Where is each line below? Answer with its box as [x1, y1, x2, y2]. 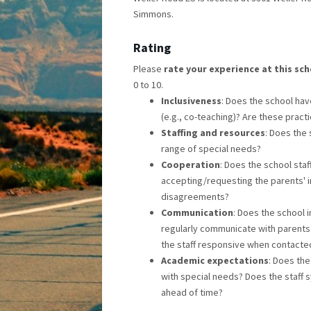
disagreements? [161, 190, 229, 203]
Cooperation [161, 158, 220, 171]
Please [133, 62, 164, 75]
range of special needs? [161, 142, 261, 155]
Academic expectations [161, 254, 269, 267]
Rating [133, 40, 171, 56]
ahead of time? [161, 286, 223, 299]
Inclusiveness [161, 94, 221, 107]
